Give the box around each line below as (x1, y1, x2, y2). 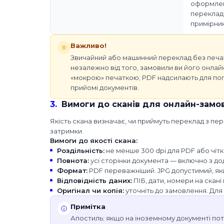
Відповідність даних (57, 176, 130, 184)
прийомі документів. (70, 83, 139, 91)
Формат (57, 166, 86, 174)
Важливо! (70, 41, 106, 50)
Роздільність (57, 146, 103, 154)
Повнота (57, 156, 87, 164)
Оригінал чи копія (57, 186, 122, 194)
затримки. (50, 126, 83, 135)
